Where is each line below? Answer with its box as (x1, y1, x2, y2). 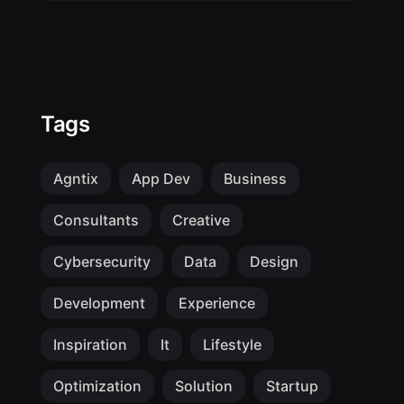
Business (224, 170, 287, 188)
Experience (179, 294, 255, 312)
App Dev (132, 170, 190, 188)
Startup (266, 377, 318, 395)
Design (250, 252, 298, 271)
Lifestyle (203, 335, 262, 353)
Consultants (53, 211, 139, 229)
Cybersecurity (53, 252, 151, 271)
